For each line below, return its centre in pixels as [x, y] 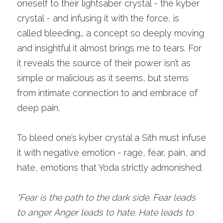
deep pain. [40, 108]
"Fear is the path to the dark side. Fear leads [106, 197]
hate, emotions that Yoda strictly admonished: [110, 167]
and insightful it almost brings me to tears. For [109, 48]
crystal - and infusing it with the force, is [98, 18]
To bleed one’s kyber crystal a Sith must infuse [111, 138]
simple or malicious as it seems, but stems [103, 78]
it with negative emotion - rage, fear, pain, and [111, 153]
